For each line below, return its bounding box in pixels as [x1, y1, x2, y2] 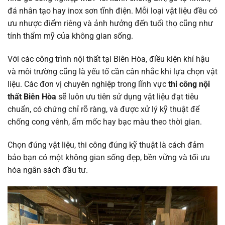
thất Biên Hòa [8, 91, 58, 101]
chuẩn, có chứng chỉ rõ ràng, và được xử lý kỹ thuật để [8, 104, 199, 114]
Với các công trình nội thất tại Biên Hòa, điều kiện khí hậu [8, 54, 209, 64]
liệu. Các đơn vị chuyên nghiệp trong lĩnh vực [8, 79, 166, 89]
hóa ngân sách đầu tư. [8, 165, 88, 175]
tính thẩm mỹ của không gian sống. [8, 31, 133, 41]
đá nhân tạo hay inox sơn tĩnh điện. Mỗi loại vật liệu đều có [8, 6, 217, 16]
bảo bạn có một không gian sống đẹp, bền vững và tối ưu [8, 152, 210, 162]
